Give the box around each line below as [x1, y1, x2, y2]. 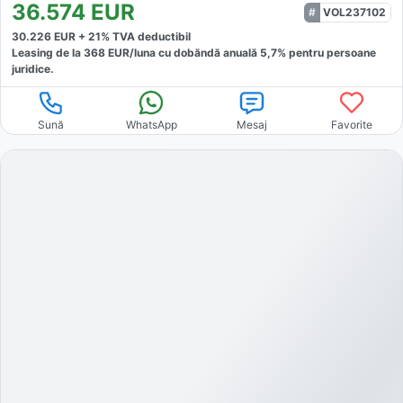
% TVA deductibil [101, 29, 191, 43]
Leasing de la [12, 45, 84, 59]
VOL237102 [323, 4, 386, 19]
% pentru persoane [277, 45, 376, 59]
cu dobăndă [156, 45, 220, 59]
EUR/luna [105, 45, 156, 59]
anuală [223, 45, 260, 59]
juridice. [12, 61, 54, 76]
